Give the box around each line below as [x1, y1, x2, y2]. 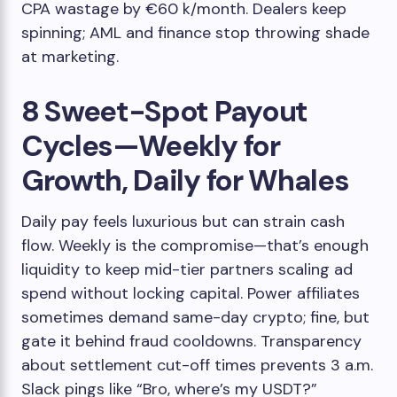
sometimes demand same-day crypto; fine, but [21, 307, 370, 328]
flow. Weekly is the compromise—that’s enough [21, 235, 369, 256]
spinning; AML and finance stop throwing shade [21, 22, 370, 43]
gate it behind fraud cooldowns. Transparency [21, 331, 362, 352]
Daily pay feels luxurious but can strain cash [21, 211, 345, 232]
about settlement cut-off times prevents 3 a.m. [21, 354, 373, 376]
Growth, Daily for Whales [21, 161, 349, 199]
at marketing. [21, 46, 119, 67]
